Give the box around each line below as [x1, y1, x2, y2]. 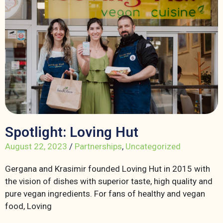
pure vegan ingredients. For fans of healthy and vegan [5, 188, 205, 199]
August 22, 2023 [5, 141, 67, 151]
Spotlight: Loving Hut [5, 123, 138, 140]
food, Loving [5, 201, 52, 211]
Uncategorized [125, 141, 181, 151]
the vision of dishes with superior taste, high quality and [5, 176, 213, 186]
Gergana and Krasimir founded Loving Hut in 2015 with [5, 163, 210, 174]
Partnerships [75, 141, 122, 151]
